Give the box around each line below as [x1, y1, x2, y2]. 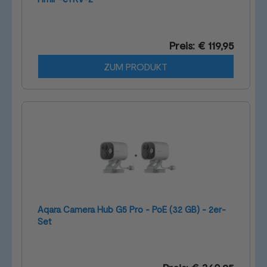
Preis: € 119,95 [169, 39, 234, 52]
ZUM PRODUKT [104, 61, 168, 73]
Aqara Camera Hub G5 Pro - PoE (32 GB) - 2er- [38, 204, 226, 215]
